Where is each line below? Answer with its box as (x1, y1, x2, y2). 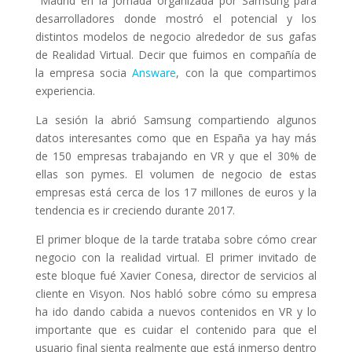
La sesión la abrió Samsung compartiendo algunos (35, 112, 317, 127)
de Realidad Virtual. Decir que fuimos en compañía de (35, 46, 317, 62)
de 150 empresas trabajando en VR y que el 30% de (35, 148, 317, 163)
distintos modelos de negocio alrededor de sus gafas (35, 28, 317, 44)
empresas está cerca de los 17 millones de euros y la (35, 184, 317, 200)
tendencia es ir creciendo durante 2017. (35, 202, 235, 218)
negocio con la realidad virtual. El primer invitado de (35, 249, 317, 265)
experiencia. (35, 82, 95, 98)
